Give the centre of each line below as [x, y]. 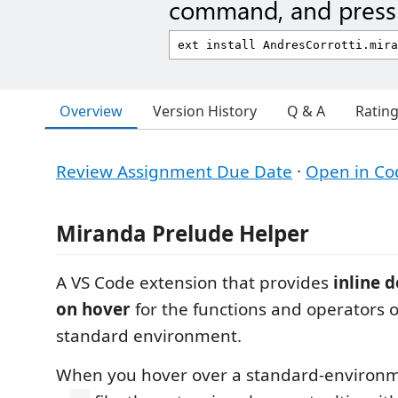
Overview [91, 111]
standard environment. [149, 336]
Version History [205, 111]
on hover [93, 309]
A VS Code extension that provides [195, 283]
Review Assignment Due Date [174, 171]
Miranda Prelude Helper [183, 233]
